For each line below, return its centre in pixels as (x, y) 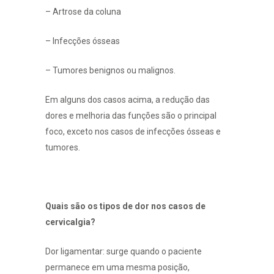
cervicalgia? (70, 222)
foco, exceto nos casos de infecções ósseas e (133, 131)
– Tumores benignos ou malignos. (110, 70)
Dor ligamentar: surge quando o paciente (124, 251)
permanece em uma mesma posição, (117, 267)
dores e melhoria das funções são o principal (131, 115)
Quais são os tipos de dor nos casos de (125, 206)
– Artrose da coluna (83, 11)
